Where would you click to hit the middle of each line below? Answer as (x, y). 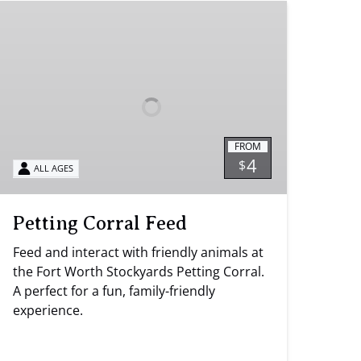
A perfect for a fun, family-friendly (114, 290)
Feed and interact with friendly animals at (138, 252)
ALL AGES (54, 168)
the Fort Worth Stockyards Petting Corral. (139, 271)
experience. (48, 310)
